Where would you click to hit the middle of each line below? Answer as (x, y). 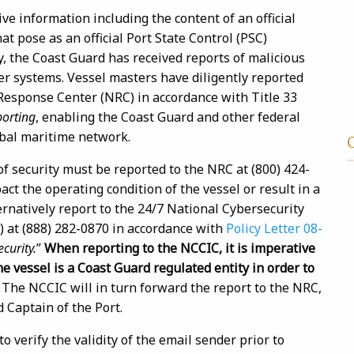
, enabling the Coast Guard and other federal (168, 117)
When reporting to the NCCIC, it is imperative (180, 248)
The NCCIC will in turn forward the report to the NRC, (162, 288)
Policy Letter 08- (274, 228)
